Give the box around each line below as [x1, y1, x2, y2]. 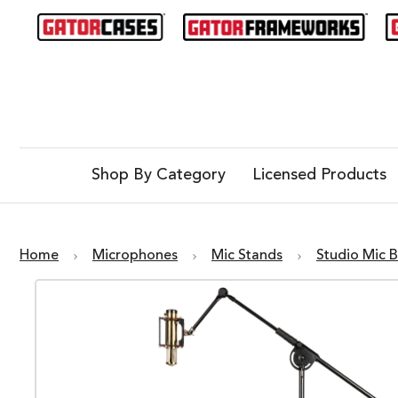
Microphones [92, 249, 178, 264]
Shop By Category [91, 167, 226, 184]
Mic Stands [211, 249, 283, 264]
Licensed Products [251, 167, 386, 184]
